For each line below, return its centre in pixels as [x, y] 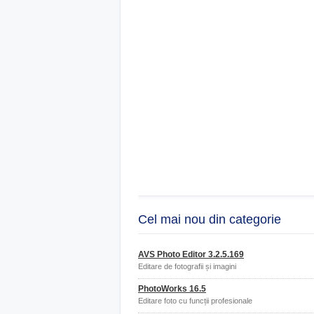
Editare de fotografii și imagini [187, 266]
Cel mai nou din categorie [210, 219]
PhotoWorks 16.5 [172, 289]
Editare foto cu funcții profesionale [195, 301]
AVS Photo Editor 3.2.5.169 [191, 254]
